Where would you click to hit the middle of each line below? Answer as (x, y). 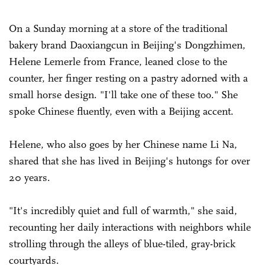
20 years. (30, 177)
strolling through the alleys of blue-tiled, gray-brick (122, 243)
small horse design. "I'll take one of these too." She (123, 94)
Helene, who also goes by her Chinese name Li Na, (123, 144)
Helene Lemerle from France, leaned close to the (118, 61)
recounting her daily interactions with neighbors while (130, 227)
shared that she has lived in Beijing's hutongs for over (130, 161)
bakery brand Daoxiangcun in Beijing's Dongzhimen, (127, 45)
